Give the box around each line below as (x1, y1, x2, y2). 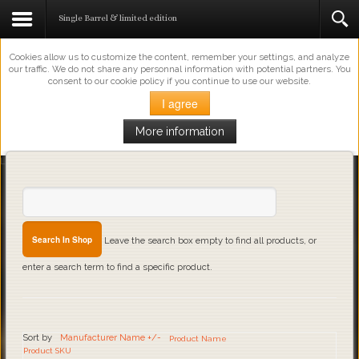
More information (135, 125, 224, 138)
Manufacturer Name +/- (60, 332, 161, 344)
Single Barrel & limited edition (58, 13, 177, 22)
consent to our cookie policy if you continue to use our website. (48, 75, 311, 87)
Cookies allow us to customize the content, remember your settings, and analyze (10, 51, 349, 63)
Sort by (22, 332, 52, 344)
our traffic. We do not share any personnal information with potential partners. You (8, 63, 351, 75)
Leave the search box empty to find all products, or (104, 235, 317, 247)
